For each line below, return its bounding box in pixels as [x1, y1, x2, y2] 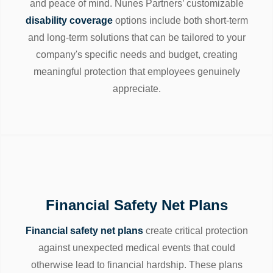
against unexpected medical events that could [38, 243, 235, 253]
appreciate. [112, 83, 161, 94]
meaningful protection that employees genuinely [33, 66, 240, 77]
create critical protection [143, 225, 248, 236]
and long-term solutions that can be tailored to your [27, 32, 246, 43]
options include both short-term [112, 15, 248, 26]
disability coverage [25, 15, 113, 26]
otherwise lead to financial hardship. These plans [30, 260, 243, 271]
